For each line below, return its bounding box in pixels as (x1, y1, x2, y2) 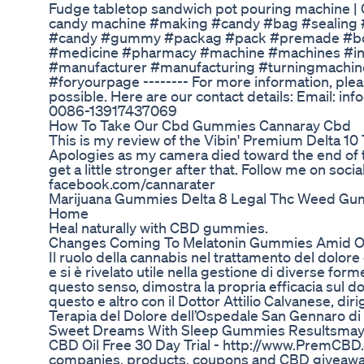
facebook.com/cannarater (49, 175, 215, 193)
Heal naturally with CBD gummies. (49, 219, 268, 237)
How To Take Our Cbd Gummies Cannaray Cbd (49, 116, 351, 135)
